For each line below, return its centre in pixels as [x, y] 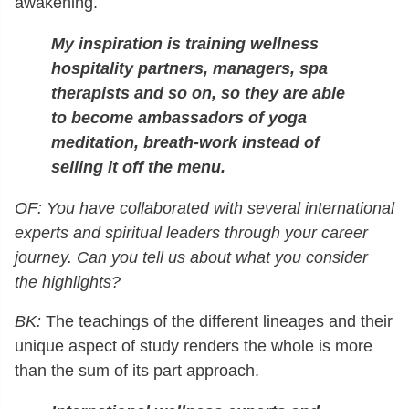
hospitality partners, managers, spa [189, 68]
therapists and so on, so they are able [198, 93]
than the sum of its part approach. [137, 370]
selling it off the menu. [138, 167]
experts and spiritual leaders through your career [191, 232]
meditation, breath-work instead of [185, 142]
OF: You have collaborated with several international [204, 208]
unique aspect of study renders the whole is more [194, 346]
